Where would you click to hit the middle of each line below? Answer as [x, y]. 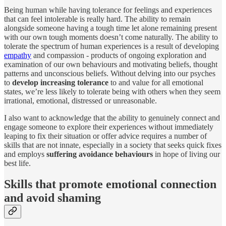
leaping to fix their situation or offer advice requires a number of [105, 136]
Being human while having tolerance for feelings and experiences [108, 10]
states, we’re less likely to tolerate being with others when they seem [112, 91]
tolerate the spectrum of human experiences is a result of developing [111, 46]
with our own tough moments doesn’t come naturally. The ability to [111, 37]
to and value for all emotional [156, 82]
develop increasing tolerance [60, 82]
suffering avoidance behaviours [100, 154]
